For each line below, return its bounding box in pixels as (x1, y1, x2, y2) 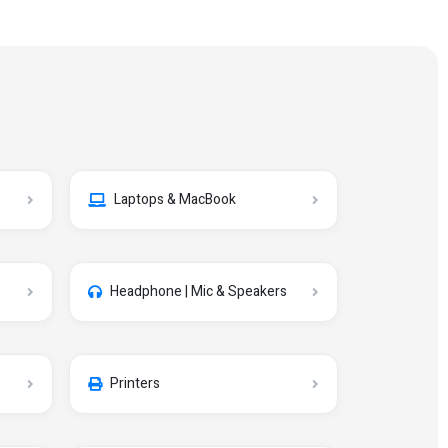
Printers (110, 373, 160, 394)
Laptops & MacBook (114, 189, 236, 210)
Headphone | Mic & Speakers (110, 281, 287, 302)
